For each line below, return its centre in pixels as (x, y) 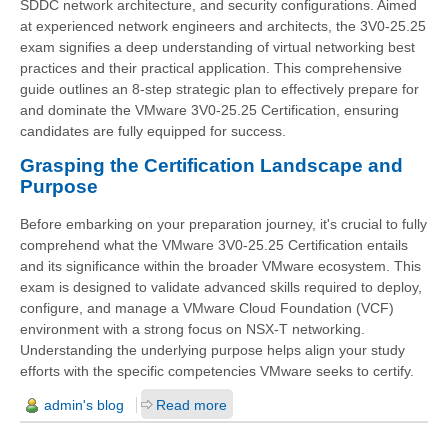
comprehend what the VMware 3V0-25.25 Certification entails (214, 245)
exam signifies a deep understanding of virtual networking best (217, 47)
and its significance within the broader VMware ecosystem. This (220, 266)
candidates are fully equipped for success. (153, 131)
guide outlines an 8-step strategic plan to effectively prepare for (219, 89)
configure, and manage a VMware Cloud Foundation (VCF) (207, 308)
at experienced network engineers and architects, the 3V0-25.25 (223, 26)
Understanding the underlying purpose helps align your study (212, 350)
